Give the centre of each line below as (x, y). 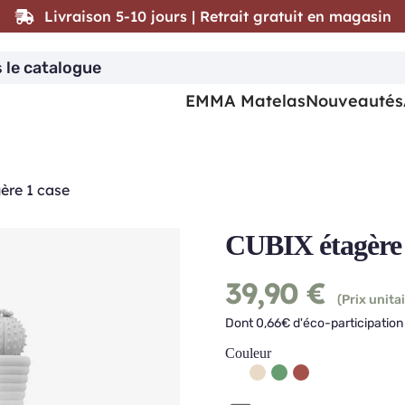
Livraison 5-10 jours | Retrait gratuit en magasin (218, 16)
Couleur (248, 353)
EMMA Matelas (245, 100)
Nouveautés (354, 100)
